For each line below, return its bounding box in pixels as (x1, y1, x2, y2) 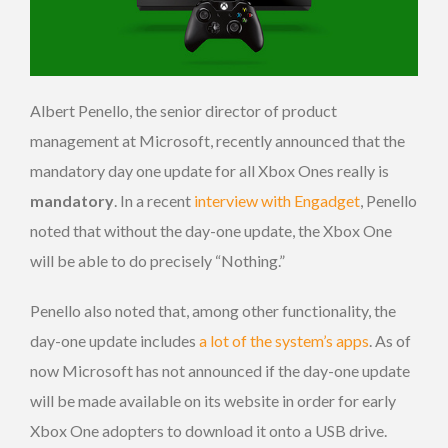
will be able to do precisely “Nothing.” (30, 250, 285, 270)
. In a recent (114, 190, 194, 210)
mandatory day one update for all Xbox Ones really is (30, 160, 389, 180)
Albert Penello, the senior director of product (30, 100, 337, 120)
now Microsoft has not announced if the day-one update (30, 360, 410, 380)
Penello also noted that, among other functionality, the (30, 300, 396, 320)
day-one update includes (30, 330, 199, 350)
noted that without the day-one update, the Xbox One (30, 220, 392, 240)
